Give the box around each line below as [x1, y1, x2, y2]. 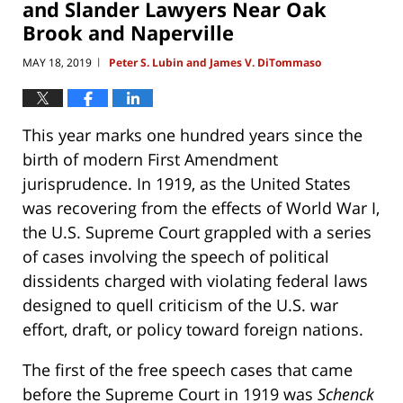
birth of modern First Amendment [22, 148, 278, 170]
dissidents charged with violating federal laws [22, 269, 368, 291]
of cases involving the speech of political [22, 245, 329, 267]
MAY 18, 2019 [22, 54, 92, 70]
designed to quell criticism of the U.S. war [22, 293, 338, 316]
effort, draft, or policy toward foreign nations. [22, 318, 363, 340]
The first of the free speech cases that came [22, 358, 353, 381]
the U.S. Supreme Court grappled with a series [22, 220, 372, 243]
